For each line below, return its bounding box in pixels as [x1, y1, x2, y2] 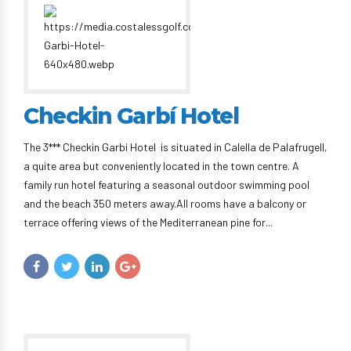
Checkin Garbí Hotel [24, 103, 239, 129]
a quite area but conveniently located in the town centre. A [24, 159, 299, 172]
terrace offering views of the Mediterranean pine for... [24, 215, 273, 229]
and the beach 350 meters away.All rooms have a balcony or [24, 197, 306, 210]
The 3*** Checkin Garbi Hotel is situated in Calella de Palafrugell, [24, 140, 327, 154]
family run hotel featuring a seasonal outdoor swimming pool [24, 178, 309, 191]
